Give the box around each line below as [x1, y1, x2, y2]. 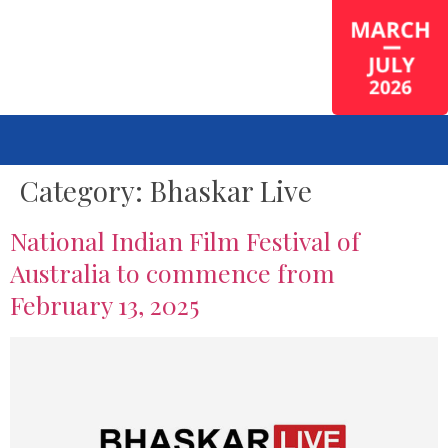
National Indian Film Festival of [10, 223, 360, 257]
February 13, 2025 [10, 287, 199, 321]
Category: [20, 171, 150, 209]
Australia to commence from [10, 255, 335, 289]
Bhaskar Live [150, 171, 312, 209]
